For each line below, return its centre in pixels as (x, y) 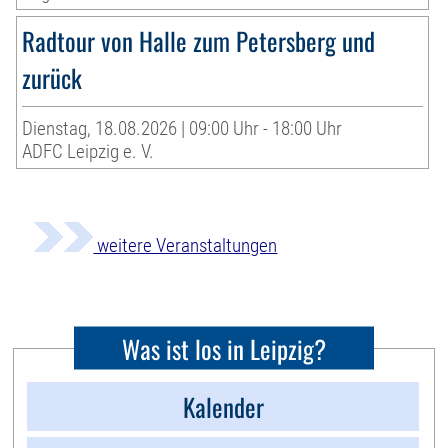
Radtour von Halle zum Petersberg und (199, 40)
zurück (52, 77)
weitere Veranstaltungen (185, 245)
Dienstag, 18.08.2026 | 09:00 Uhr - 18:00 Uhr (182, 128)
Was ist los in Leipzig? (224, 348)
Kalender (223, 406)
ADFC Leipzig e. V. (88, 151)
